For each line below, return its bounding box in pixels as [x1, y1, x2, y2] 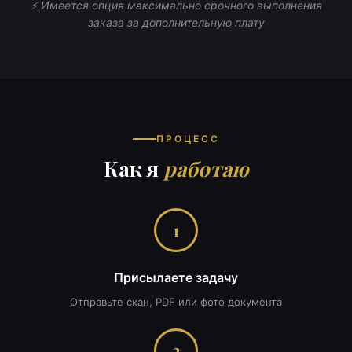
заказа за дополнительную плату [87, 15, 265, 29]
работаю [163, 155, 249, 182]
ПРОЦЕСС [156, 133, 220, 145]
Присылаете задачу [114, 269, 238, 285]
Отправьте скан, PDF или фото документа [70, 295, 282, 308]
